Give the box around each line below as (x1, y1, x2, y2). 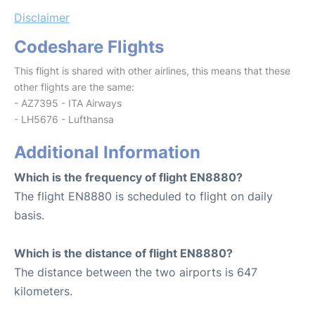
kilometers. (14, 283, 72, 298)
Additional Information (14, 141, 200, 162)
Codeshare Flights (14, 36, 164, 57)
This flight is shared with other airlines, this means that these (14, 64, 290, 77)
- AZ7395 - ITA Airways (14, 96, 122, 109)
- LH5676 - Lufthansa (14, 112, 114, 125)
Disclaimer (14, 10, 70, 25)
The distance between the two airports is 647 (14, 264, 257, 279)
